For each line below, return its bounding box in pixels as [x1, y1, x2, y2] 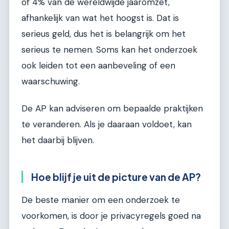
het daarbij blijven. [21, 134, 94, 146]
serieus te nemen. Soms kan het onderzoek [21, 43, 197, 55]
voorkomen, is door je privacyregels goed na [21, 210, 201, 221]
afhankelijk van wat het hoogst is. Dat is [21, 12, 179, 24]
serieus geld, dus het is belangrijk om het [21, 28, 186, 39]
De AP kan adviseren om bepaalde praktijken [21, 103, 203, 114]
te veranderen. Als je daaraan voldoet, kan [21, 119, 192, 130]
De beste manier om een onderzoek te [21, 194, 180, 205]
